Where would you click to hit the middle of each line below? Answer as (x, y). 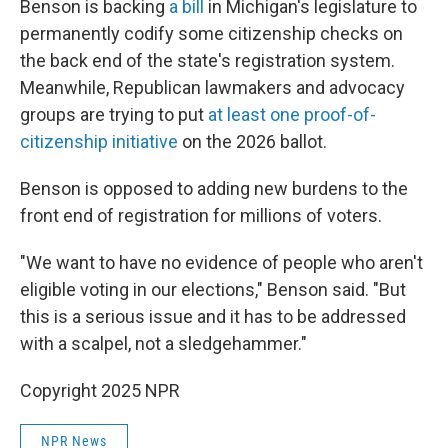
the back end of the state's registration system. (207, 60)
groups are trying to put (114, 114)
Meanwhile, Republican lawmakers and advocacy (212, 87)
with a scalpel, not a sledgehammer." (163, 343)
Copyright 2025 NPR (100, 390)
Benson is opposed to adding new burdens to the (214, 188)
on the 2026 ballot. (252, 141)
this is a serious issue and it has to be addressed (213, 316)
